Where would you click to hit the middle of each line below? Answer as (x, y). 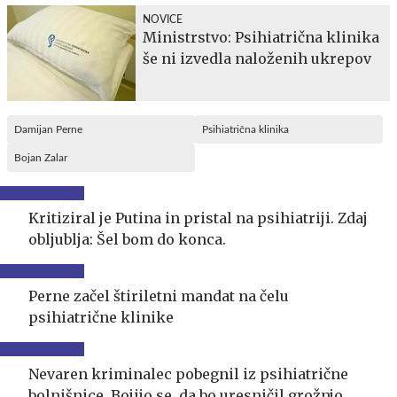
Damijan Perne (48, 129)
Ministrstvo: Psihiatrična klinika (261, 37)
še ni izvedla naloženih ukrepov (257, 58)
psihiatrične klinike (101, 317)
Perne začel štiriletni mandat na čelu (159, 296)
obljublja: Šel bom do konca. (127, 239)
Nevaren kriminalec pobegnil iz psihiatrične (188, 374)
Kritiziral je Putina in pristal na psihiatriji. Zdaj (198, 218)
